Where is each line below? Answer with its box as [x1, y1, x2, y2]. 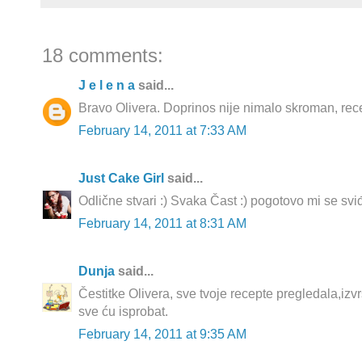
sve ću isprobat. [78, 305, 168, 319]
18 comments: [42, 44, 163, 67]
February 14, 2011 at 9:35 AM [78, 327, 246, 342]
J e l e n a [78, 78, 135, 93]
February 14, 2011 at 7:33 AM [78, 124, 246, 138]
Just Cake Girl [78, 171, 164, 186]
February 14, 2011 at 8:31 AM [78, 217, 246, 231]
